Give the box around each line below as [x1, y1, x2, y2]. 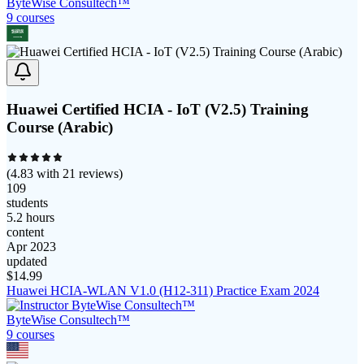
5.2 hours [6, 210, 54, 225]
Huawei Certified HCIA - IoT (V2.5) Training [6, 101, 309, 119]
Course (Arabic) [6, 119, 113, 136]
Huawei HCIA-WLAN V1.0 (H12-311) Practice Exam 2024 [6, 284, 319, 298]
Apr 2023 [6, 240, 56, 254]
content [6, 225, 44, 240]
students [6, 196, 48, 210]
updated [6, 254, 47, 269]
